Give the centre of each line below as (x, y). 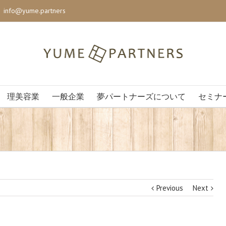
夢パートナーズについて (141, 97)
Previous (170, 188)
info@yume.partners (35, 11)
